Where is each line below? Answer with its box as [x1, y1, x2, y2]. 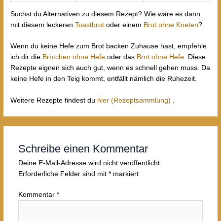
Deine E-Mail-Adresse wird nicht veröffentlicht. [18, 159, 162, 167]
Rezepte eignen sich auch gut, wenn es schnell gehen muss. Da [10, 64, 211, 72]
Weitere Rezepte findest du [10, 97, 98, 105]
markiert [110, 170, 139, 178]
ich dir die [10, 53, 43, 61]
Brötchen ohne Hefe [42, 53, 106, 61]
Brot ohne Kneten [144, 21, 199, 29]
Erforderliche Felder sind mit [18, 170, 109, 178]
